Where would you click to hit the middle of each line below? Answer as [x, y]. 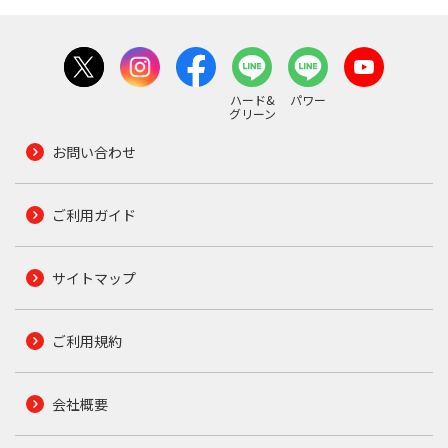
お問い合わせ [93, 151]
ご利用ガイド [93, 214]
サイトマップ [93, 277]
